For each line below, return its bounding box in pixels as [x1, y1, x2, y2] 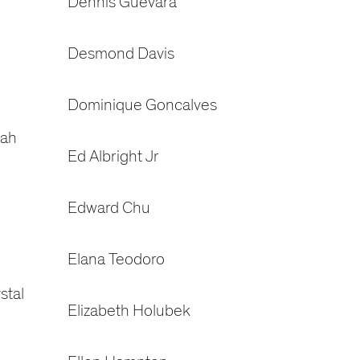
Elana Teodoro [67, 249, 165, 270]
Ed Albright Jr [67, 146, 159, 167]
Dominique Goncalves [67, 95, 217, 116]
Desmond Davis [67, 43, 174, 64]
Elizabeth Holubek [67, 301, 190, 321]
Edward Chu [67, 198, 150, 219]
